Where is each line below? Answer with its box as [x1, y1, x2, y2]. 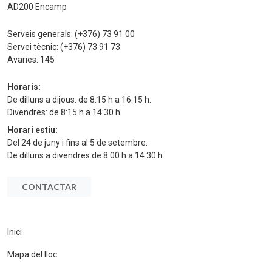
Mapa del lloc [7, 249, 57, 259]
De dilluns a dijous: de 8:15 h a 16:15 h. [7, 94, 151, 104]
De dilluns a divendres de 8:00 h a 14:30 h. [7, 150, 165, 160]
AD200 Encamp [7, 1, 67, 12]
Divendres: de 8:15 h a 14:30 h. [7, 107, 122, 117]
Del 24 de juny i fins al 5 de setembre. [7, 137, 148, 148]
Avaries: [7, 54, 40, 64]
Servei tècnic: [7, 41, 60, 52]
